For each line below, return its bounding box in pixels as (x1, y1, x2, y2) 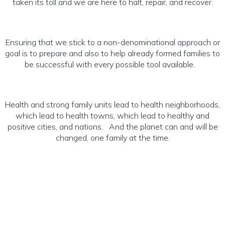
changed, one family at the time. (55, 132, 170, 143)
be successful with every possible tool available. (24, 59, 201, 69)
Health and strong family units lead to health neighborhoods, (5, 99, 220, 109)
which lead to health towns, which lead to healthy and (16, 110, 209, 121)
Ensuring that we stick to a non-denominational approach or (5, 37, 220, 47)
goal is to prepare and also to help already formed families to (5, 48, 220, 58)
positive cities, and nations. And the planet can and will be (7, 121, 218, 132)
